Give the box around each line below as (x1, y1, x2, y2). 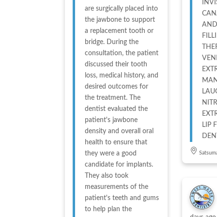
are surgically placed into (85, 5, 158, 12)
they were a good (85, 150, 137, 157)
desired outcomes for (85, 83, 149, 90)
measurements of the (85, 183, 149, 190)
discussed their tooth (85, 61, 148, 68)
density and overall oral (85, 127, 154, 135)
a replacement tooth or (85, 27, 154, 34)
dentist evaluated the (85, 105, 148, 112)
